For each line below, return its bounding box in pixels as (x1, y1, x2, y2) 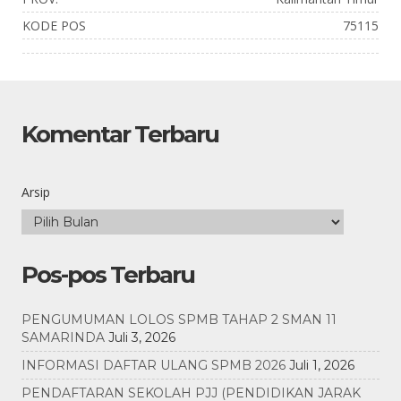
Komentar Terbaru (21, 120, 218, 149)
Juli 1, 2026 (289, 357, 354, 374)
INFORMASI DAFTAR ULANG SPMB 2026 (21, 357, 286, 374)
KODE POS (22, 17, 86, 35)
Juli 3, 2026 (108, 329, 175, 346)
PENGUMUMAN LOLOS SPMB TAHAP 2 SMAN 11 (21, 311, 337, 328)
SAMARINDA (21, 329, 105, 346)
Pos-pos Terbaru (21, 260, 194, 290)
